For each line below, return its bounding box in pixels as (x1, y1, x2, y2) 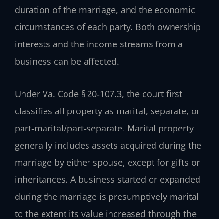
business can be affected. (15, 55, 119, 67)
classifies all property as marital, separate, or (15, 105, 200, 117)
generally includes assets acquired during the (15, 139, 201, 151)
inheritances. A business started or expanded (15, 173, 200, 185)
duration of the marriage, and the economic (15, 4, 195, 16)
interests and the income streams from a (15, 38, 183, 50)
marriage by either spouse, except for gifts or (15, 156, 200, 168)
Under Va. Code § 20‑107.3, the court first (15, 88, 182, 100)
